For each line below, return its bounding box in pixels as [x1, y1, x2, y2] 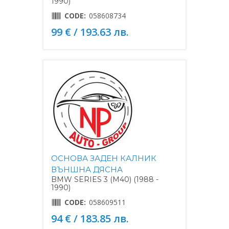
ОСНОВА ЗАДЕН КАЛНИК [51, 153, 156, 163]
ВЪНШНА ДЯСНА [51, 164, 123, 174]
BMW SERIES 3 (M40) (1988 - [51, 174, 158, 184]
